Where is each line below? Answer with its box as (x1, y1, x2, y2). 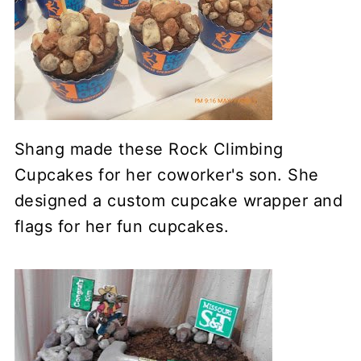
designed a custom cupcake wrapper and (14, 191, 343, 211)
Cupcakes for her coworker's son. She (14, 165, 319, 185)
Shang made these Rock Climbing (14, 139, 284, 160)
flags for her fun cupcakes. (14, 217, 230, 237)
